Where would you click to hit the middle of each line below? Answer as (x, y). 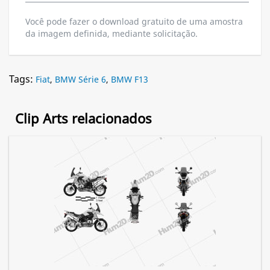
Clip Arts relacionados (83, 118)
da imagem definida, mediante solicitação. (111, 34)
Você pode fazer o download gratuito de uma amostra (134, 22)
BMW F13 (130, 80)
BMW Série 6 (80, 80)
